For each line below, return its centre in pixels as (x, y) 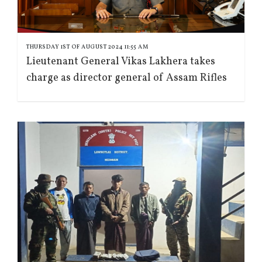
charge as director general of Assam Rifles (127, 78)
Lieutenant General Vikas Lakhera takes (121, 61)
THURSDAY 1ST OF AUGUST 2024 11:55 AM (87, 46)
